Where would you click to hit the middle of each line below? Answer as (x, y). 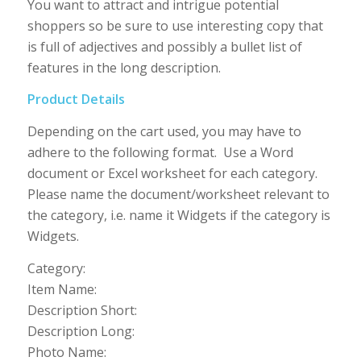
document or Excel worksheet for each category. (172, 174)
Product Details (76, 100)
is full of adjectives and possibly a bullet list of (164, 46)
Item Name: (62, 289)
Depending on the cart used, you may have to (164, 132)
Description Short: (82, 310)
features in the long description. (124, 67)
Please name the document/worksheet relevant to (178, 195)
